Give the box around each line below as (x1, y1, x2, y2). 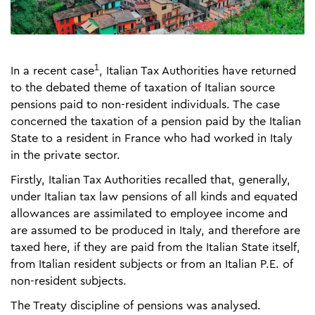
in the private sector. (11, 149, 120, 161)
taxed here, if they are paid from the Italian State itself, (11, 241, 300, 253)
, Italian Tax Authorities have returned (99, 65, 296, 77)
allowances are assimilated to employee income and (11, 207, 288, 219)
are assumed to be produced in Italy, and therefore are (11, 224, 300, 236)
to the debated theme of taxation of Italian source (11, 82, 275, 94)
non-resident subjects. (11, 275, 127, 287)
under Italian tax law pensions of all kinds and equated (11, 191, 297, 202)
